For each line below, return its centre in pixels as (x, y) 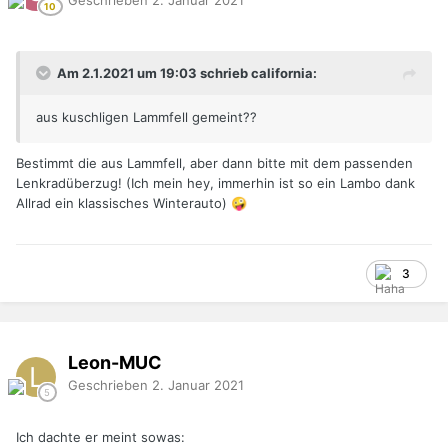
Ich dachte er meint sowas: (100, 437)
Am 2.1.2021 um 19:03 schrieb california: (187, 73)
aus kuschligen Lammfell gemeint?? (148, 117)
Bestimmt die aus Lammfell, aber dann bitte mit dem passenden (214, 163)
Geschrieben (110, 384)
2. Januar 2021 (198, 384)
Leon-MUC (115, 362)
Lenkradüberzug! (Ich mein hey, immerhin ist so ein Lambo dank (215, 183)
